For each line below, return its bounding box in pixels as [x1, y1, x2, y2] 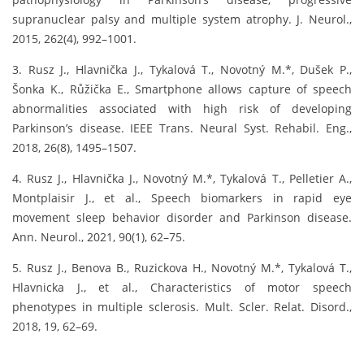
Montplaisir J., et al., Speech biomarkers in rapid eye [12, 190, 352, 206]
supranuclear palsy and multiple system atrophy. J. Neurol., [12, 11, 352, 28]
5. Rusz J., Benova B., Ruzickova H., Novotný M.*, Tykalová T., [12, 260, 352, 276]
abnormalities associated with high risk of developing [12, 101, 352, 117]
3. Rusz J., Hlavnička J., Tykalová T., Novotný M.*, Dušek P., [12, 62, 352, 78]
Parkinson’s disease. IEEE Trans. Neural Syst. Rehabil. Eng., [12, 120, 352, 136]
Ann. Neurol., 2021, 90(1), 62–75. [12, 229, 185, 245]
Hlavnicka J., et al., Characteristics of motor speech [12, 279, 352, 296]
